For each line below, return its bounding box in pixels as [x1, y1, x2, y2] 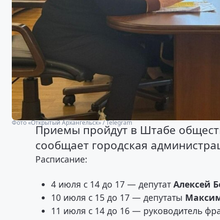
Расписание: [35, 153, 88, 165]
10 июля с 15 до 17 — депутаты [51, 191, 186, 203]
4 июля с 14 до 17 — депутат [51, 178, 174, 190]
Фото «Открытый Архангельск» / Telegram [12, 118, 132, 127]
